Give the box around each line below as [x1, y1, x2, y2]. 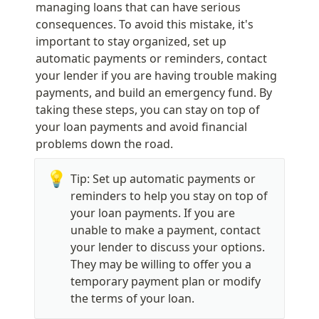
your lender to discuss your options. [70, 239, 265, 255]
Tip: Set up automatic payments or [70, 170, 256, 187]
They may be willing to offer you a [70, 256, 251, 272]
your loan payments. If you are [70, 204, 235, 221]
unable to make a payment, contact [70, 221, 261, 238]
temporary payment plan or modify [70, 273, 261, 289]
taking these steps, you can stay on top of [36, 101, 260, 117]
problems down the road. [36, 135, 173, 152]
